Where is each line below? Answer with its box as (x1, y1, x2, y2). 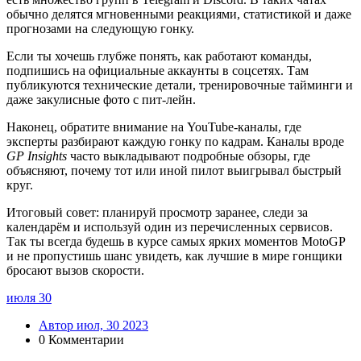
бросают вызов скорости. (6, 263, 144, 278)
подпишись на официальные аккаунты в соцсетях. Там (6, 64, 309, 78)
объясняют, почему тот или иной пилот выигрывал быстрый (6, 164, 342, 178)
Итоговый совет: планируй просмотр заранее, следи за (6, 205, 308, 220)
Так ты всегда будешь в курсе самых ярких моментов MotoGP (6, 234, 345, 249)
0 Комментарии (39, 333, 124, 347)
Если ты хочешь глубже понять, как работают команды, (6, 49, 312, 64)
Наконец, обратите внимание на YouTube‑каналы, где (6, 120, 301, 135)
